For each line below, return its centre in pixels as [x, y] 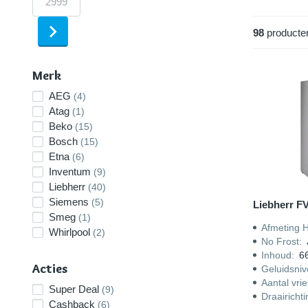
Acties [50, 269]
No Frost [280, 241]
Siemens [69, 202]
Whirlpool [69, 232]
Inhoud [276, 255]
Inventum [70, 172]
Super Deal [74, 289]
